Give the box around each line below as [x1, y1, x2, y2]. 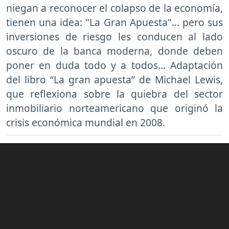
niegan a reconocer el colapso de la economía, [6, 1, 223, 15]
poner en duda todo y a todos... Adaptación [6, 58, 223, 73]
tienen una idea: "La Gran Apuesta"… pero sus [6, 15, 223, 30]
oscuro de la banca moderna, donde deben [6, 44, 223, 58]
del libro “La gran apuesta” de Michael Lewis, [6, 73, 223, 87]
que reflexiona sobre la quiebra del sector [6, 87, 223, 101]
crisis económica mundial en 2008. [6, 116, 165, 130]
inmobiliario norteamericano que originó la [6, 101, 223, 116]
